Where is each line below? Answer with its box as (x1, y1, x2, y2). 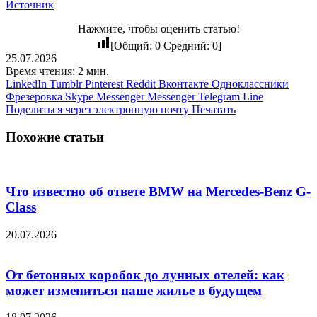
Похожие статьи (6, 129, 104, 144)
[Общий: (110, 40, 155, 52)
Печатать (192, 103, 236, 116)
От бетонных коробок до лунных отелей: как (6, 267, 284, 282)
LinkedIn (6, 78, 47, 91)
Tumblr (50, 78, 82, 91)
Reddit (126, 78, 156, 91)
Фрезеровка (6, 91, 62, 103)
